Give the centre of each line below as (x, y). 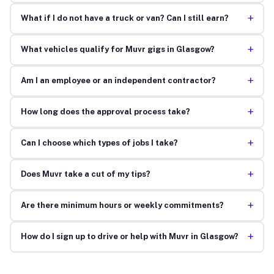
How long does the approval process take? (105, 112)
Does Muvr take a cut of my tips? (85, 174)
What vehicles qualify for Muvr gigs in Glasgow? (117, 50)
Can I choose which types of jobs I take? (99, 143)
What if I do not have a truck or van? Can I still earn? (124, 18)
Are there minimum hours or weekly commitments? (122, 206)
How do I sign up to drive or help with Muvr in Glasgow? (129, 237)
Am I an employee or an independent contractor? (118, 81)
